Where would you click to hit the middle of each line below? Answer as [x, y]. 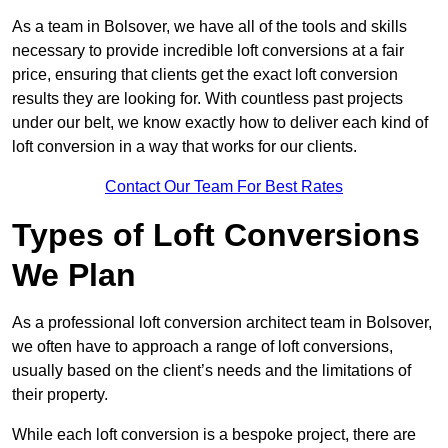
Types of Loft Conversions [216, 235]
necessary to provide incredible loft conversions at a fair [208, 51]
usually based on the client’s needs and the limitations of [211, 371]
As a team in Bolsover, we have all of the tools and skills [209, 27]
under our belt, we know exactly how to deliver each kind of [220, 123]
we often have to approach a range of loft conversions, [202, 347]
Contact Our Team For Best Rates [224, 187]
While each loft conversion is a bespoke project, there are [214, 435]
